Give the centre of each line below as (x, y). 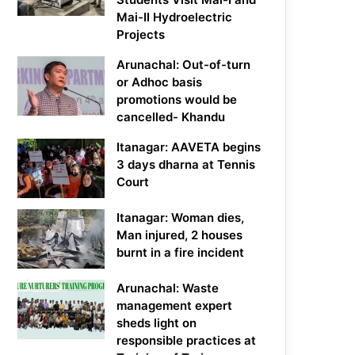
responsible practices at (187, 341)
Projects (141, 35)
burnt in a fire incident (181, 253)
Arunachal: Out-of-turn (184, 65)
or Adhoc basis (160, 82)
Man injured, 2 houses (180, 235)
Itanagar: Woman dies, (181, 218)
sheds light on (157, 323)
